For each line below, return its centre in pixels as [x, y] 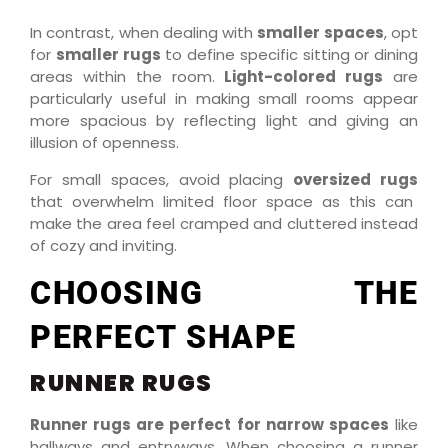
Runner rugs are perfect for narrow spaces [209, 425]
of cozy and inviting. [103, 245]
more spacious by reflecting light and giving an [224, 121]
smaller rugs [108, 55]
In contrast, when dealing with [144, 33]
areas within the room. [127, 77]
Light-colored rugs [304, 77]
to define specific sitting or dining [289, 55]
